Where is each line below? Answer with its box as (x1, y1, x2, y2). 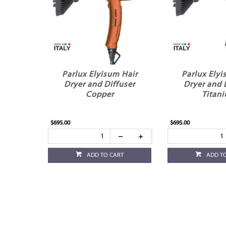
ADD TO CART (87, 152, 124, 159)
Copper (85, 91, 114, 99)
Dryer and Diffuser (64, 81, 136, 89)
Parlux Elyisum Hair (62, 71, 138, 79)
